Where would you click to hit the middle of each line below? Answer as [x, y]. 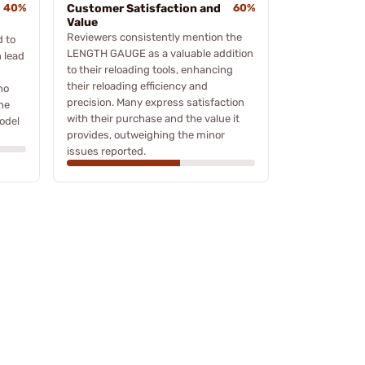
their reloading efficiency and [137, 86]
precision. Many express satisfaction [156, 102]
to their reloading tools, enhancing [150, 69]
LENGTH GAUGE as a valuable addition [160, 53]
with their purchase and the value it [153, 118]
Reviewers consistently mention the [154, 37]
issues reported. [106, 151]
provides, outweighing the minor [146, 134]
